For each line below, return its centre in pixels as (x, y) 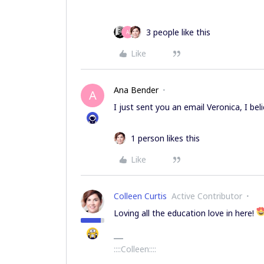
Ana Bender (136, 90)
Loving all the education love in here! (185, 213)
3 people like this (178, 32)
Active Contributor (207, 196)
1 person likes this (165, 138)
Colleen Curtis (140, 196)
